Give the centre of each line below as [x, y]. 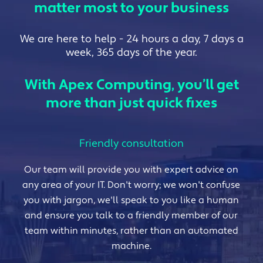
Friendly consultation [131, 143]
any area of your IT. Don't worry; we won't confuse [131, 185]
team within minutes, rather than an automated [131, 230]
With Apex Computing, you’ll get [131, 85]
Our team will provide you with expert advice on [131, 169]
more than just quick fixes [131, 103]
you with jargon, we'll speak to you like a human [131, 200]
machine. [131, 246]
